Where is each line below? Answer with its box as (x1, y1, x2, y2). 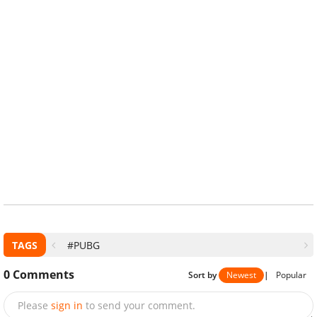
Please (18, 298, 48, 312)
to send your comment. (86, 298, 195, 312)
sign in (51, 298, 83, 312)
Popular (276, 269, 306, 282)
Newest (226, 269, 256, 282)
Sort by (188, 269, 219, 282)
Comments (13, 266, 74, 282)
